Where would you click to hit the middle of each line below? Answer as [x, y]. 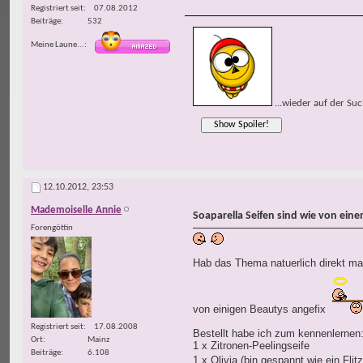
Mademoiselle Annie [76, 211]
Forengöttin [52, 228]
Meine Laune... [58, 45]
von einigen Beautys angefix [261, 310]
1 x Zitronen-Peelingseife [251, 346]
